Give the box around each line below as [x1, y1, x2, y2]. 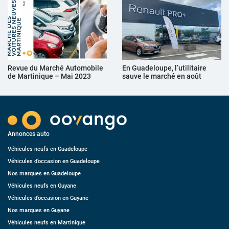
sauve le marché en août [122, 72, 201, 80]
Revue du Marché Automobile [8, 63, 103, 72]
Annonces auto [8, 130, 50, 138]
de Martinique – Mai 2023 [8, 72, 91, 80]
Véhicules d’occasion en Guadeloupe [8, 158, 100, 165]
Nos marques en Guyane [8, 207, 70, 214]
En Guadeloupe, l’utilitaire [122, 63, 207, 72]
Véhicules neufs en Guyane [8, 182, 76, 190]
